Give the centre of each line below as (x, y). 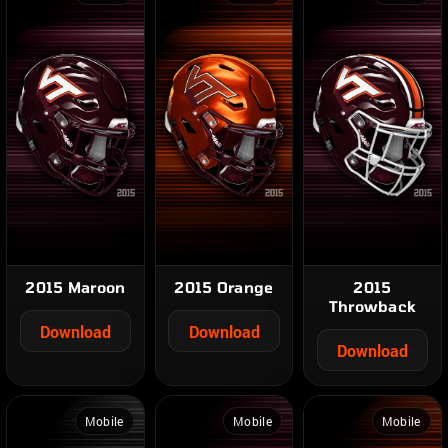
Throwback (372, 306)
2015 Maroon (75, 287)
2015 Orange (224, 287)
